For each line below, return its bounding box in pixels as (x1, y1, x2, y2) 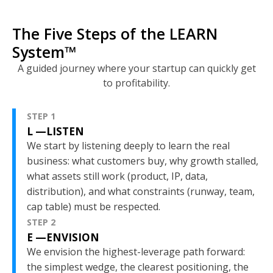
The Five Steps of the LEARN (12, 23, 218, 44)
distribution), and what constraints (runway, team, (27, 184, 255, 198)
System (12, 41, 65, 62)
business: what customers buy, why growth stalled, (27, 154, 258, 168)
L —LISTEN (27, 124, 84, 138)
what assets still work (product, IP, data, (27, 169, 208, 183)
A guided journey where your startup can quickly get (17, 61, 256, 75)
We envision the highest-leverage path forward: (27, 244, 245, 258)
